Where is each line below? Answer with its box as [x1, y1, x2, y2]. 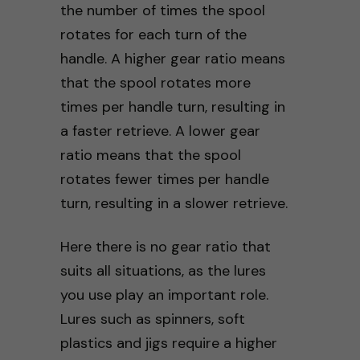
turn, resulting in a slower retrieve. [59, 193, 288, 213]
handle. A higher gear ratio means [59, 48, 285, 68]
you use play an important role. [59, 284, 268, 305]
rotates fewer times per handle [59, 169, 269, 189]
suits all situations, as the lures [59, 260, 266, 280]
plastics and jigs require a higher [59, 333, 277, 353]
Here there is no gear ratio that [59, 236, 271, 256]
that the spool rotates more [59, 72, 251, 92]
